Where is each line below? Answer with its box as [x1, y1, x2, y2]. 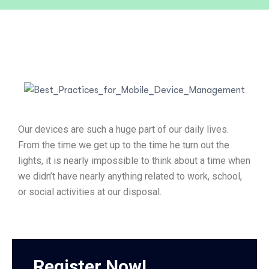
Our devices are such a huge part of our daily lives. [18, 124, 229, 136]
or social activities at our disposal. [18, 186, 162, 198]
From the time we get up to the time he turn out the [18, 139, 229, 151]
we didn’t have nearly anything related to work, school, [18, 171, 242, 183]
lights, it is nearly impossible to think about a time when [18, 155, 250, 167]
